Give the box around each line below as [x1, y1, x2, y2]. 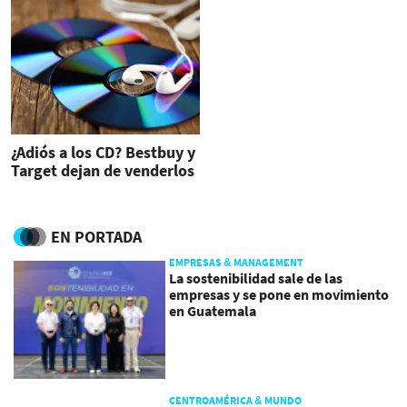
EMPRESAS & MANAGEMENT [169, 254, 304, 269]
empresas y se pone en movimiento [169, 284, 390, 303]
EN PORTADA [51, 225, 142, 247]
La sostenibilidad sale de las [169, 268, 343, 287]
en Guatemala [169, 301, 257, 320]
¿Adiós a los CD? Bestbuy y [11, 142, 195, 164]
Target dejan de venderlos [11, 160, 194, 182]
